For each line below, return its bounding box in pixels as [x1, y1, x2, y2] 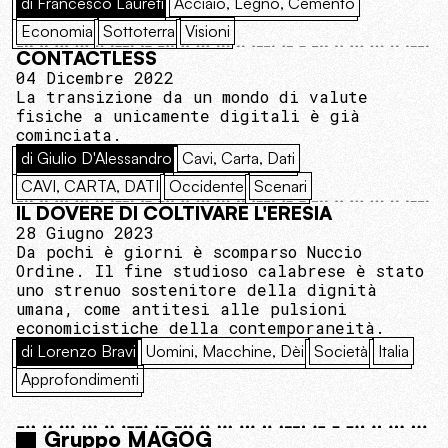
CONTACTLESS [16, 46, 157, 71]
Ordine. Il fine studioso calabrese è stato [16, 260, 424, 282]
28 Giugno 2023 [16, 222, 154, 244]
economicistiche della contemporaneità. [16, 317, 385, 339]
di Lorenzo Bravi [21, 341, 136, 362]
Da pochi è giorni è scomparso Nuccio [16, 241, 362, 263]
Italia [378, 341, 409, 362]
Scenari [254, 176, 307, 197]
